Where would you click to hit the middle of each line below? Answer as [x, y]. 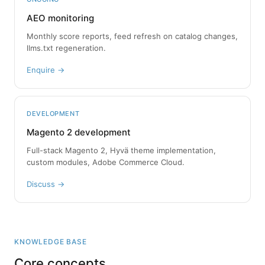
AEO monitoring [60, 18]
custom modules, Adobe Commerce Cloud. [106, 162]
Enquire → [46, 70]
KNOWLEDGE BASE [51, 241]
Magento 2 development [79, 132]
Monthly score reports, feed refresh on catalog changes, [132, 36]
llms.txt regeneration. [66, 48]
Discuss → [46, 184]
